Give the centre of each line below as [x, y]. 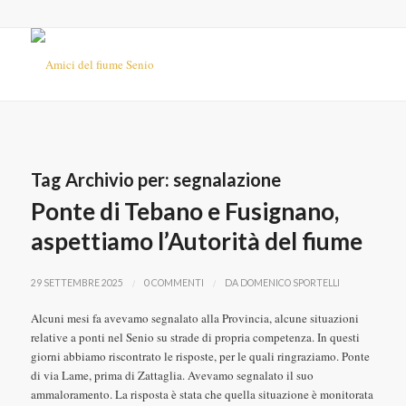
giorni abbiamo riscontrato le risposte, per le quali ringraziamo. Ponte [200, 356]
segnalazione [227, 179]
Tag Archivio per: [101, 179]
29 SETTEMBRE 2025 [77, 283]
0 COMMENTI [174, 283]
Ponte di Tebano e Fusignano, [184, 211]
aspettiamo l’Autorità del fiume [196, 241]
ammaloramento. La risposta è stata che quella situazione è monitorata [202, 394]
